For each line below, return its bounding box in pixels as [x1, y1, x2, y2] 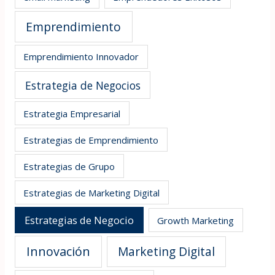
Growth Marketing [157, 214, 234, 227]
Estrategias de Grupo [23, 160, 115, 172]
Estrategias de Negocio [24, 212, 134, 227]
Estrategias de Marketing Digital [23, 186, 160, 199]
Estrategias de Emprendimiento [23, 133, 159, 146]
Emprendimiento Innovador [23, 50, 139, 63]
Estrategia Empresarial [23, 107, 121, 120]
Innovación [26, 242, 90, 260]
